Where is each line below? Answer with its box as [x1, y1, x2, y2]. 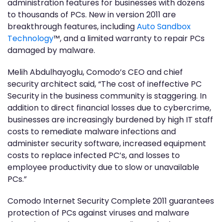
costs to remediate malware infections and [7, 126, 176, 137]
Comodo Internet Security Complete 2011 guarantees [7, 195, 214, 207]
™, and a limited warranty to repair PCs [54, 33, 205, 44]
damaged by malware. [7, 45, 95, 56]
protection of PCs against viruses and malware [7, 207, 189, 219]
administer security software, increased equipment [7, 138, 206, 149]
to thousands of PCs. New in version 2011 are [7, 9, 176, 20]
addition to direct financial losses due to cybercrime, [7, 102, 211, 113]
